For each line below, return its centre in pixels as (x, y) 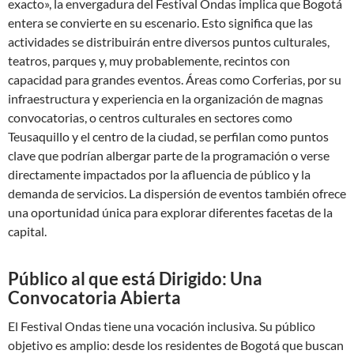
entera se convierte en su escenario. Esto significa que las (160, 23)
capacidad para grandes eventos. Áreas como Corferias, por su (175, 79)
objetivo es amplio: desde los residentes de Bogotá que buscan (176, 345)
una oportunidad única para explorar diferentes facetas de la (170, 212)
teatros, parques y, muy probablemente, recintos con (149, 60)
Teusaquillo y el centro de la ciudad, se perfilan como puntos (168, 136)
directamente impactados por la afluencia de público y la (159, 174)
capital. (27, 231)
